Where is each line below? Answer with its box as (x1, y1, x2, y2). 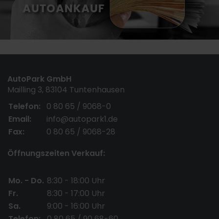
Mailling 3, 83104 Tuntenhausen (7, 84, 125, 95)
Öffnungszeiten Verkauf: (7, 147, 105, 159)
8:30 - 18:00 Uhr (47, 175, 105, 186)
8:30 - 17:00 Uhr (47, 187, 105, 199)
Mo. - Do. (8, 175, 44, 186)
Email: (8, 113, 31, 125)
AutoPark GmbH (7, 73, 76, 85)
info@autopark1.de (46, 113, 118, 125)
